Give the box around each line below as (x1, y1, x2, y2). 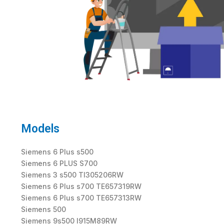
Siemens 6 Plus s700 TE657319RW (21, 182, 143, 191)
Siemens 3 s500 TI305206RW (21, 170, 125, 179)
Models (21, 122, 59, 136)
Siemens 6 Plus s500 (21, 147, 95, 156)
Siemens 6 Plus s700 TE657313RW (21, 193, 143, 202)
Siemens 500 (21, 205, 68, 214)
